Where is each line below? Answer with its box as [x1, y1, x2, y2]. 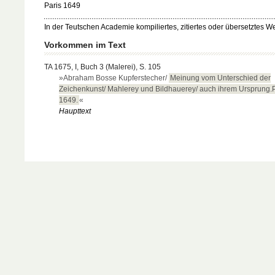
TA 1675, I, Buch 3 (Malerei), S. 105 [44, 62, 161, 71]
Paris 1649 [44, 1, 80, 10]
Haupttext [59, 106, 91, 115]
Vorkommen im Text [44, 41, 126, 50]
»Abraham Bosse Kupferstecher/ [59, 73, 169, 82]
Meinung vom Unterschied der [170, 73, 271, 82]
